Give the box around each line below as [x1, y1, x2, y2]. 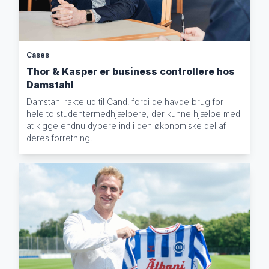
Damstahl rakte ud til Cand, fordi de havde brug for [26, 96, 224, 107]
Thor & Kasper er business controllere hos [26, 65, 235, 77]
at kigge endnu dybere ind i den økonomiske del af [26, 120, 226, 131]
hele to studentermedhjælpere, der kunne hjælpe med [26, 108, 241, 119]
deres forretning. [26, 132, 93, 143]
